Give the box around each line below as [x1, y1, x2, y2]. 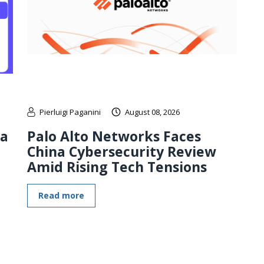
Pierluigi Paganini [39, 106, 101, 117]
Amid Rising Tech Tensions [27, 157, 207, 176]
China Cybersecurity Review [27, 141, 216, 161]
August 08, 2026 [125, 106, 180, 117]
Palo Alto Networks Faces [27, 126, 201, 146]
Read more [38, 189, 84, 201]
